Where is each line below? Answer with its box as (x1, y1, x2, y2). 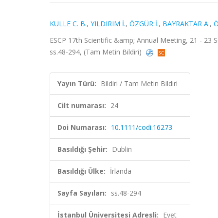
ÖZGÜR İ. (129, 19, 159, 28)
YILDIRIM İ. (91, 19, 126, 28)
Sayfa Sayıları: (57, 188, 107, 198)
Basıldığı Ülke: (57, 166, 106, 176)
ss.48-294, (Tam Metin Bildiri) (50, 47, 144, 56)
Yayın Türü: (57, 79, 96, 88)
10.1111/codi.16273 (111, 123, 172, 132)
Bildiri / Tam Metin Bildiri (101, 79, 178, 88)
